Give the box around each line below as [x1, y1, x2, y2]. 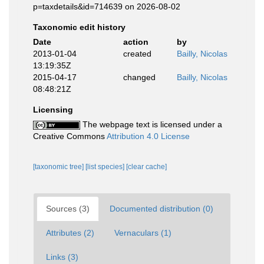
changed [123, 72, 156, 82]
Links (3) [46, 252, 78, 262]
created [123, 49, 151, 58]
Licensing [33, 105, 73, 114]
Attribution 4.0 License [107, 131, 190, 141]
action [123, 37, 148, 47]
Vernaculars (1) [114, 228, 171, 237]
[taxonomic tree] [33, 163, 85, 171]
